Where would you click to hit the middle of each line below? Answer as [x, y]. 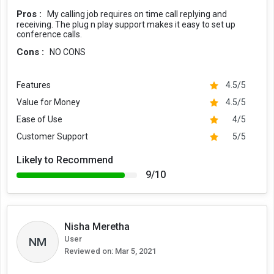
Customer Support [52, 136]
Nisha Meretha [97, 227]
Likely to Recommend [65, 160]
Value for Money [48, 102]
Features [34, 85]
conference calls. [49, 34]
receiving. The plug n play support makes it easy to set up [126, 24]
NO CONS [68, 52]
